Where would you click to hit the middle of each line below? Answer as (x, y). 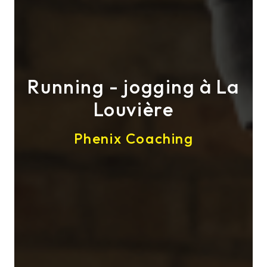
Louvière (133, 109)
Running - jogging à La (133, 87)
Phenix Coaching (133, 139)
